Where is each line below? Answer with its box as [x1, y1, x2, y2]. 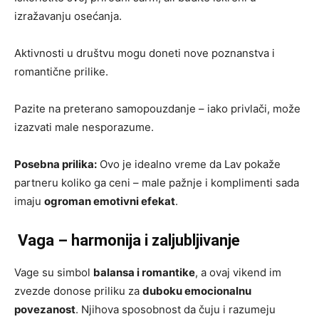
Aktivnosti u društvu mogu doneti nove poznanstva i [14, 46, 275, 60]
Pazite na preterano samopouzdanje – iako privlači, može [14, 101, 300, 115]
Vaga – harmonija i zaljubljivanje [14, 231, 240, 249]
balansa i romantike [93, 265, 195, 279]
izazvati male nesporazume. [14, 120, 154, 134]
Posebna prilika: [14, 157, 97, 171]
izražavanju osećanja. [14, 9, 122, 23]
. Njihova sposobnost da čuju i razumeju [75, 302, 276, 316]
